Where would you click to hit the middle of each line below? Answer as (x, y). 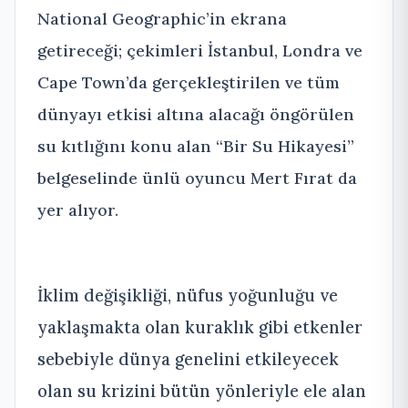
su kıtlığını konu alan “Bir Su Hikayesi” (196, 147)
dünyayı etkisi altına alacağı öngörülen (196, 115)
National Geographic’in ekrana (162, 19)
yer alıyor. (78, 210)
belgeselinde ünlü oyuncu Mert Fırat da (197, 178)
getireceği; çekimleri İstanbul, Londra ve (200, 51)
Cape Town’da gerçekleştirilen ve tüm (189, 83)
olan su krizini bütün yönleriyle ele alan (202, 391)
